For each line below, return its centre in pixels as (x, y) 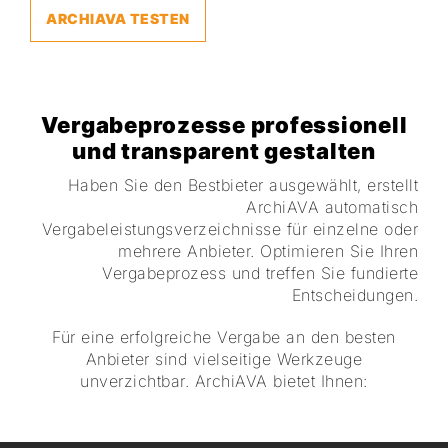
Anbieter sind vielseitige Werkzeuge (224, 358)
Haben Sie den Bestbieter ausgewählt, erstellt (242, 184)
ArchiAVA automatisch (332, 206)
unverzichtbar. (137, 380)
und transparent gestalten (224, 150)
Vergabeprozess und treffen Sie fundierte (260, 272)
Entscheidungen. (354, 294)
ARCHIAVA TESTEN (118, 18)
